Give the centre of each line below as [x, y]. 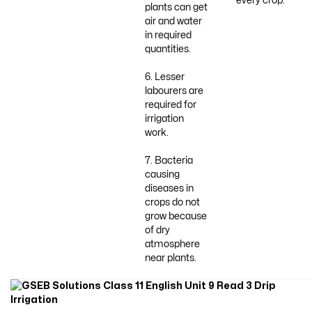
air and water [173, 22]
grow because [175, 216]
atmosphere [172, 244]
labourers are [174, 91]
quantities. [167, 49]
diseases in [169, 188]
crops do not [172, 202]
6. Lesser [164, 77]
